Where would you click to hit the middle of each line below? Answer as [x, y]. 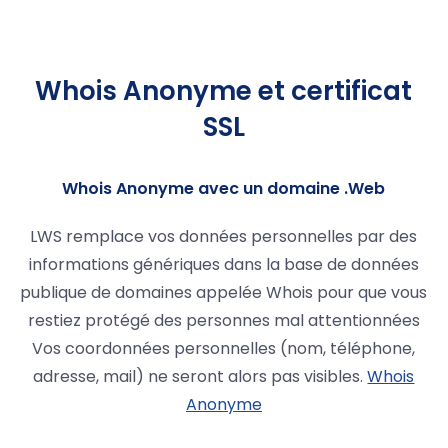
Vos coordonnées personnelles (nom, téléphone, [224, 349]
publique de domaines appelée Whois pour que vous [224, 293]
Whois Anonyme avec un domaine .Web [224, 189]
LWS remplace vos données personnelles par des [224, 237]
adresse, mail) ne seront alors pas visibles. [200, 377]
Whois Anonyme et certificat [224, 91]
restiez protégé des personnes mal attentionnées [223, 321]
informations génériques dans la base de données [223, 265]
